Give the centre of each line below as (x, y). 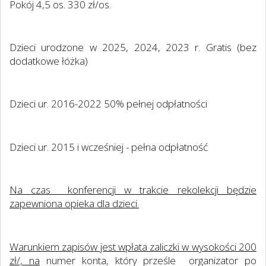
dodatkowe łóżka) (49, 61)
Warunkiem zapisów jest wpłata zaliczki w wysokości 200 (133, 246)
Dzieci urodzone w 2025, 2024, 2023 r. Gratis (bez (133, 47)
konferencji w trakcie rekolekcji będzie (162, 190)
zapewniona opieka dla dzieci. (74, 204)
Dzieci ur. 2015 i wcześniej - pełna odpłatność (109, 147)
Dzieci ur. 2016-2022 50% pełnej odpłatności (108, 104)
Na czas (30, 190)
